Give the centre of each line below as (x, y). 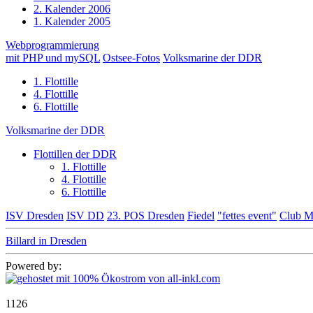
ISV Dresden (35, 216)
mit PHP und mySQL (53, 58)
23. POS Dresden (146, 216)
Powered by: (34, 266)
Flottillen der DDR (75, 154)
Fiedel (201, 216)
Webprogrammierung (52, 45)
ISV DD (85, 216)
